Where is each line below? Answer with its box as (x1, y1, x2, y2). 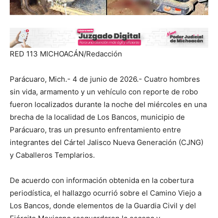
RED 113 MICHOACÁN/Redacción (10, 49, 122, 59)
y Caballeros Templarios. (10, 150, 95, 160)
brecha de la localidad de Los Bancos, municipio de (10, 112, 185, 122)
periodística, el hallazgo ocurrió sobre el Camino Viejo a (10, 188, 201, 198)
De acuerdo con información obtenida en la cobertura (10, 176, 194, 185)
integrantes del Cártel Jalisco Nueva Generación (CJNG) (10, 138, 203, 147)
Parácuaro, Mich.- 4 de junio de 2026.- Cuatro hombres (10, 74, 200, 84)
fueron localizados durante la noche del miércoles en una (10, 100, 207, 109)
